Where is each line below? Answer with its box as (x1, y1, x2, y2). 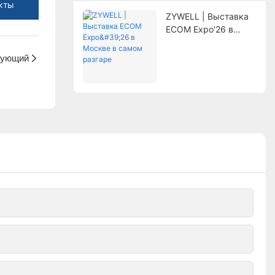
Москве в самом (165, 36, 236, 47)
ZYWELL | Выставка (165, 10, 249, 21)
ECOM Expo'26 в (165, 23, 233, 34)
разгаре (165, 49, 199, 60)
